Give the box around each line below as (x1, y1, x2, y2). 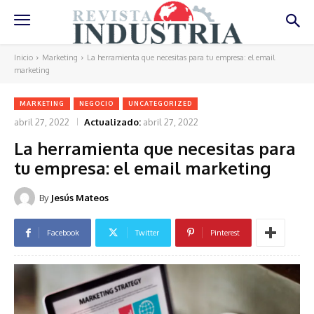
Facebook (47, 228, 79, 238)
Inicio (14, 52, 33, 62)
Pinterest (210, 228, 240, 238)
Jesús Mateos (50, 192, 109, 204)
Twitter (135, 228, 159, 238)
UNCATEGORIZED (128, 99, 192, 107)
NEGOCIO (79, 99, 114, 107)
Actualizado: (84, 116, 141, 128)
